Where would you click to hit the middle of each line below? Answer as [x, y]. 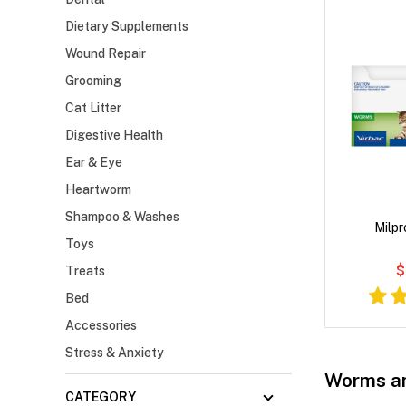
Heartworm [98, 190]
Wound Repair [106, 54]
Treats [85, 271]
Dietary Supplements [127, 27]
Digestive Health [114, 135]
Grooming [93, 81]
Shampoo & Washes [122, 217]
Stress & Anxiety [115, 353]
